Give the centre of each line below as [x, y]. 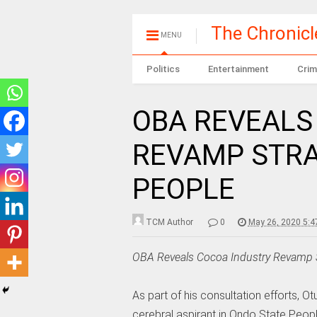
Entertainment [238, 69]
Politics [163, 69]
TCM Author [169, 222]
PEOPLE [183, 189]
